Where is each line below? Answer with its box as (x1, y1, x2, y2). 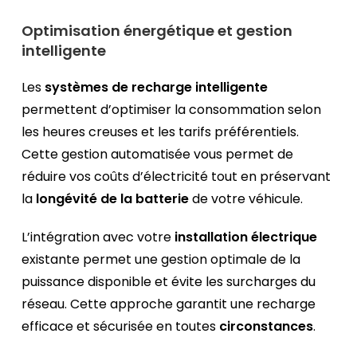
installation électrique (175, 228, 318, 247)
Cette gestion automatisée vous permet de (22, 145, 294, 164)
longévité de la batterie (36, 190, 190, 209)
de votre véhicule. (189, 190, 304, 209)
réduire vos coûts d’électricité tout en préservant (22, 167, 331, 186)
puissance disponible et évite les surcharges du (22, 273, 316, 292)
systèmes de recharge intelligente (45, 78, 269, 97)
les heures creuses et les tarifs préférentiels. (22, 123, 300, 142)
